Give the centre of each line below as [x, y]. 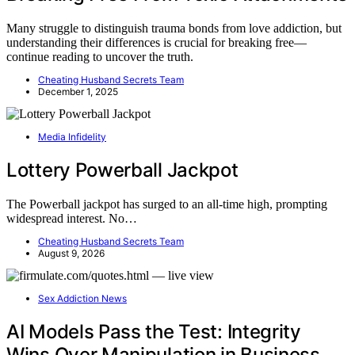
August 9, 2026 [71, 254]
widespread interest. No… [72, 219]
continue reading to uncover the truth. [100, 57]
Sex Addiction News [82, 299]
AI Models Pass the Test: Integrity [154, 332]
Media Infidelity [72, 137]
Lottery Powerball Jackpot [122, 170]
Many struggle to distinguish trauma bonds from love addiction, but [174, 29]
